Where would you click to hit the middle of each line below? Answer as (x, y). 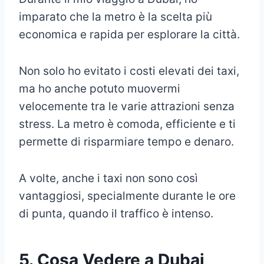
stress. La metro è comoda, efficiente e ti (127, 124)
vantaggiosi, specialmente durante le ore (127, 196)
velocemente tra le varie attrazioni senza (127, 106)
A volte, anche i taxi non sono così (108, 178)
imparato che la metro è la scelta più (115, 16)
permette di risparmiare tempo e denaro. (126, 141)
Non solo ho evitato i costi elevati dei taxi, (129, 71)
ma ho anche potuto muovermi (100, 88)
